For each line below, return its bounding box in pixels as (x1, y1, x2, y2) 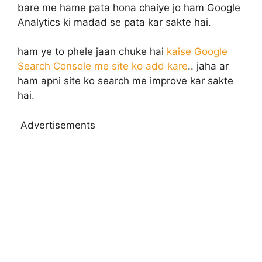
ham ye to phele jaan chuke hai (18, 46, 167, 57)
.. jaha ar (188, 60, 229, 72)
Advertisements (20, 119, 95, 131)
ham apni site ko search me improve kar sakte (18, 75, 233, 87)
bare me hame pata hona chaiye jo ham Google (18, 1, 240, 13)
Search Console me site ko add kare (18, 60, 188, 72)
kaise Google (167, 46, 227, 57)
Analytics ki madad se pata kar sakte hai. (18, 16, 211, 28)
